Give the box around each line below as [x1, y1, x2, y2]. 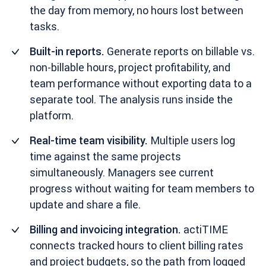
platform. [30, 109, 74, 122]
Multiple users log [148, 134, 235, 147]
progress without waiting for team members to [30, 182, 254, 195]
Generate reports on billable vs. [104, 45, 255, 58]
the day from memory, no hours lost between [30, 4, 243, 17]
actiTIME [181, 223, 228, 236]
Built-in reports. [30, 45, 104, 58]
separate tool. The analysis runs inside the [30, 93, 233, 106]
